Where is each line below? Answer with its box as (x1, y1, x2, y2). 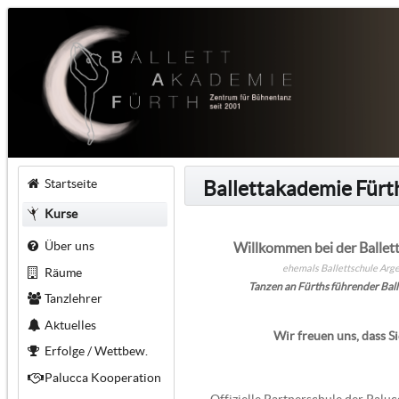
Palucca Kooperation (44, 370, 161, 385)
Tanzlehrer (44, 291, 102, 306)
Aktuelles (44, 317, 96, 332)
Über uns (44, 238, 94, 253)
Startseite (44, 175, 97, 191)
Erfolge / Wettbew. (44, 344, 148, 359)
